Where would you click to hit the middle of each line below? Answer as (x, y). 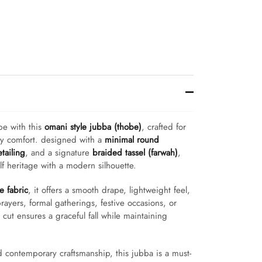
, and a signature (59, 152)
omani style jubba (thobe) (93, 127)
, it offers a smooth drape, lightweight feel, (109, 190)
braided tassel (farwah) (135, 152)
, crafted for (164, 127)
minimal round (132, 139)
